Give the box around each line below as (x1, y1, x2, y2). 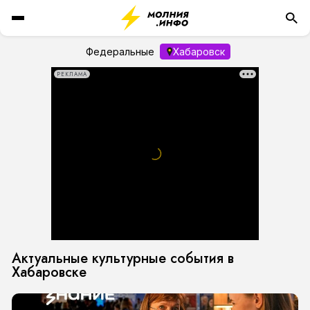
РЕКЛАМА (57, 69, 87, 78)
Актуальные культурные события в (12, 248, 234, 268)
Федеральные (85, 45, 154, 57)
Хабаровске (12, 262, 86, 282)
